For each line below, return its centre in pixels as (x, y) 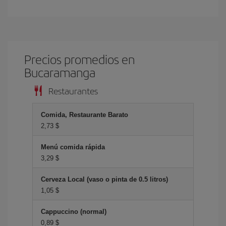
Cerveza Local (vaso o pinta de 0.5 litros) (104, 179)
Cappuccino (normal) (74, 211)
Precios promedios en (80, 59)
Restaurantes (73, 90)
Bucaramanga (60, 72)
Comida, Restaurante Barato (84, 115)
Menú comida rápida (73, 147)
